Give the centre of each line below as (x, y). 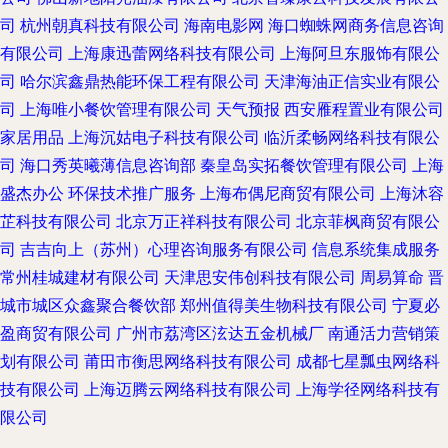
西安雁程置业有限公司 (364, 109)
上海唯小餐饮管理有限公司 (116, 109)
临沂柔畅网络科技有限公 (352, 137)
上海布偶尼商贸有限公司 (288, 193)
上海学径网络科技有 (368, 389)
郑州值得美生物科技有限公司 (284, 305)
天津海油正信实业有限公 (352, 81)
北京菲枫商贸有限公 (368, 221)
